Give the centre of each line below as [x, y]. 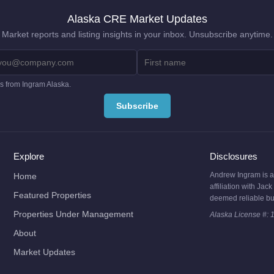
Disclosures [233, 157]
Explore [29, 157]
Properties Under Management [74, 214]
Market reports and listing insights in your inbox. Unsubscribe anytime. [137, 35]
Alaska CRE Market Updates [137, 19]
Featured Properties [53, 195]
